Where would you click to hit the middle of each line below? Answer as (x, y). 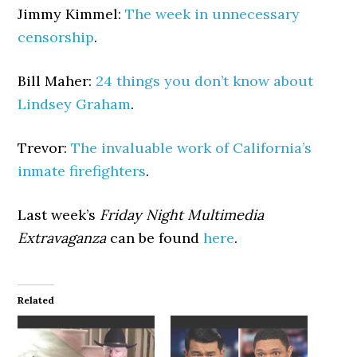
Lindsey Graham (75, 104)
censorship (56, 37)
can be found (155, 238)
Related (36, 300)
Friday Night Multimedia (182, 215)
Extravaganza (62, 238)
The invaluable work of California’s (192, 148)
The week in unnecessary (213, 14)
